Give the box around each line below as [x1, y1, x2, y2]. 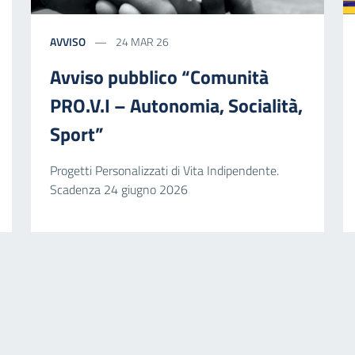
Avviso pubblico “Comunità [49, 62, 269, 91]
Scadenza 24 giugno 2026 [49, 179, 188, 199]
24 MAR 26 [113, 32, 169, 50]
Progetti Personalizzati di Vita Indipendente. [49, 160, 279, 180]
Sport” [49, 119, 104, 148]
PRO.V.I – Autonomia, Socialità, [49, 90, 303, 120]
